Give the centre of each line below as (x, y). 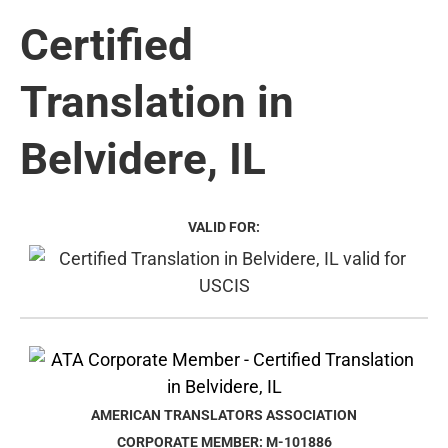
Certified (106, 44)
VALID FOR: (224, 227)
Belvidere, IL (143, 158)
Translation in (157, 101)
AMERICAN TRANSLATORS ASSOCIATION (224, 415)
